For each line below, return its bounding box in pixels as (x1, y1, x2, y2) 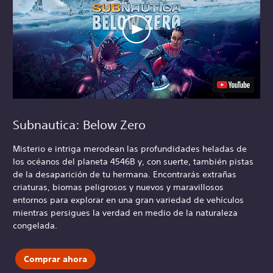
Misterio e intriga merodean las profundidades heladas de (13, 143, 247, 155)
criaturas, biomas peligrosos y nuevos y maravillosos (13, 182, 224, 193)
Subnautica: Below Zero (13, 118, 146, 132)
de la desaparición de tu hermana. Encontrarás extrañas (13, 169, 236, 180)
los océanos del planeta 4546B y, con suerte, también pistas (13, 156, 253, 168)
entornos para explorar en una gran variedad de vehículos (13, 194, 244, 206)
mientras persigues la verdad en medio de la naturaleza (13, 207, 238, 219)
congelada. (13, 220, 57, 232)
